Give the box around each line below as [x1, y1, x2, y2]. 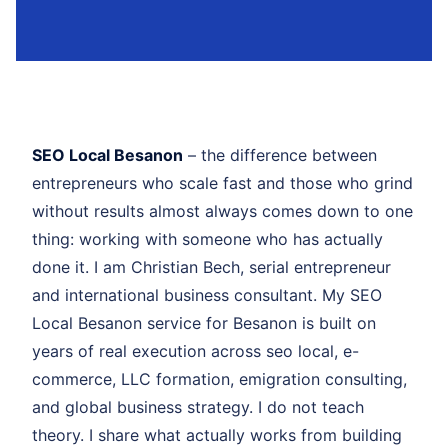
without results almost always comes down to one [32, 200, 413, 221]
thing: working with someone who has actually [32, 228, 383, 249]
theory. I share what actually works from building [32, 424, 402, 445]
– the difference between [183, 144, 377, 165]
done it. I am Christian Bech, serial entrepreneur [32, 256, 391, 277]
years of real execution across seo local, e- [32, 340, 359, 361]
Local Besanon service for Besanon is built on [32, 312, 376, 333]
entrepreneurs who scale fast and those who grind [32, 172, 413, 193]
